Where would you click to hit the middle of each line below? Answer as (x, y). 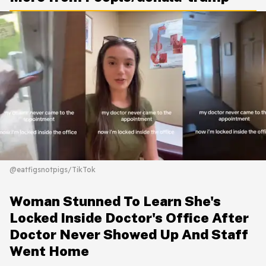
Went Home (49, 251)
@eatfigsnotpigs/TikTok (53, 170)
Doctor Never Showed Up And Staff (129, 235)
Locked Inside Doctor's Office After (129, 218)
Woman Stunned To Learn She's (115, 201)
